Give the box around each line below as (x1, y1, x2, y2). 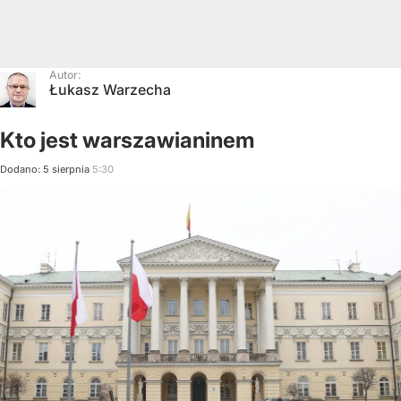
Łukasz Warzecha (49, 80, 171, 98)
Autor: (49, 67, 81, 81)
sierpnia (52, 162, 90, 175)
